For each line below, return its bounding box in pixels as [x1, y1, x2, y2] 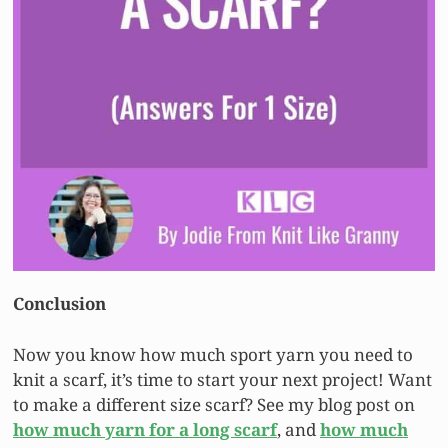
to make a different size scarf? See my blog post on [13, 392, 415, 416]
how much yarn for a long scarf [13, 417, 277, 441]
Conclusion [13, 292, 106, 316]
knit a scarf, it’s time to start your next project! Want [13, 367, 432, 391]
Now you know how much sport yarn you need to [13, 342, 413, 366]
